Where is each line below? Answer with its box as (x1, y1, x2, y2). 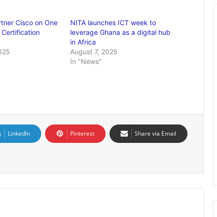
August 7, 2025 (70, 47, 118, 56)
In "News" (70, 57, 102, 65)
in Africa (70, 38, 96, 46)
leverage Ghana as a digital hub (70, 28, 171, 36)
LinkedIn (8, 129, 30, 138)
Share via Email (135, 129, 176, 138)
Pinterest (70, 129, 94, 138)
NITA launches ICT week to (70, 18, 156, 27)
